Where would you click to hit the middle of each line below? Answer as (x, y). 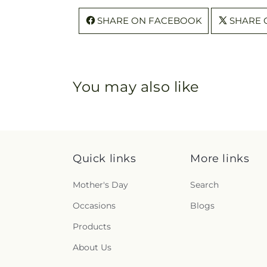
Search (205, 185)
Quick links (105, 159)
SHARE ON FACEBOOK (150, 20)
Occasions (94, 206)
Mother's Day (100, 185)
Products (92, 226)
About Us (92, 247)
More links (220, 159)
